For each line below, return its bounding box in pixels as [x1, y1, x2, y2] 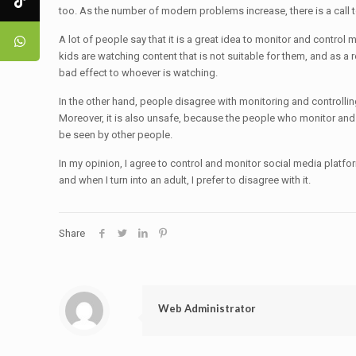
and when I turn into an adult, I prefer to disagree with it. [59, 174, 311, 186]
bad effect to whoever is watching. [59, 67, 219, 79]
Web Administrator [158, 302, 256, 315]
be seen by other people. [59, 129, 173, 141]
